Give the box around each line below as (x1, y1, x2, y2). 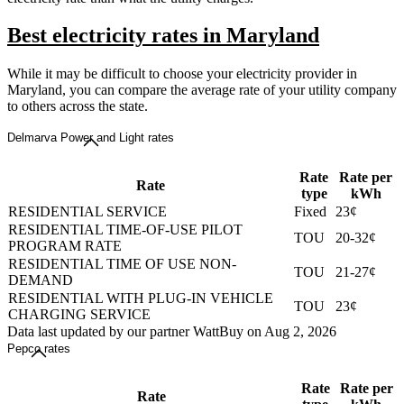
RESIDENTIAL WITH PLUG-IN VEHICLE (8, 290, 273, 307)
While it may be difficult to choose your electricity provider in (7, 66, 357, 82)
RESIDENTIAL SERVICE (8, 204, 167, 220)
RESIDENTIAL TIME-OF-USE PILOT (8, 222, 243, 238)
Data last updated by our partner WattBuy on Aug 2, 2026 (7, 324, 336, 340)
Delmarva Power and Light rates (7, 131, 174, 145)
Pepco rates (7, 342, 70, 356)
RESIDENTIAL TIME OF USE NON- (8, 256, 236, 272)
